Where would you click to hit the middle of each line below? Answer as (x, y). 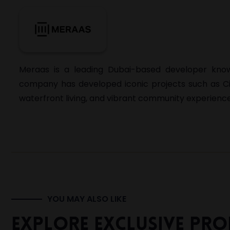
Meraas (34, 70)
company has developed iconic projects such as (121, 84)
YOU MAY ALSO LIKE (87, 199)
